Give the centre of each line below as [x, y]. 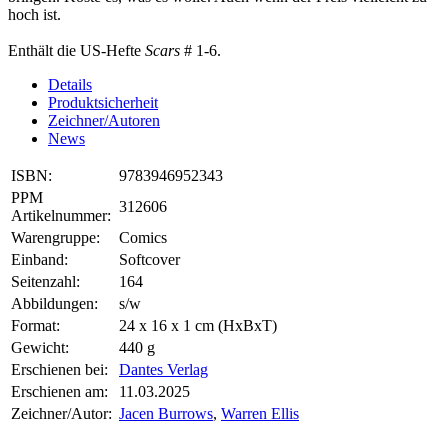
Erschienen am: [59, 392]
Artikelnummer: [61, 216]
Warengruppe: [55, 238]
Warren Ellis [260, 414]
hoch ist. [34, 15]
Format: [35, 326]
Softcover [149, 260]
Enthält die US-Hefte [76, 51]
